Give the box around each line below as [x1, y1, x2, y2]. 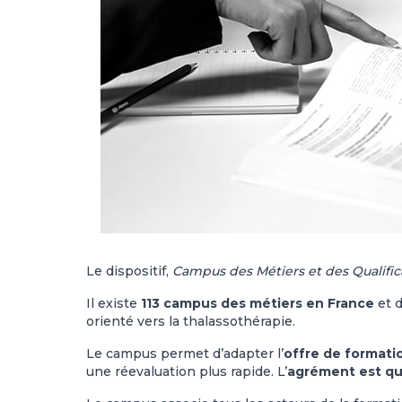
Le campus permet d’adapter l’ [86, 345, 284, 362]
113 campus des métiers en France [141, 295, 374, 311]
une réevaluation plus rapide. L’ [86, 363, 287, 380]
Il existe [86, 295, 141, 311]
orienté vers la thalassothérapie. [86, 313, 295, 329]
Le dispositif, [86, 263, 172, 279]
